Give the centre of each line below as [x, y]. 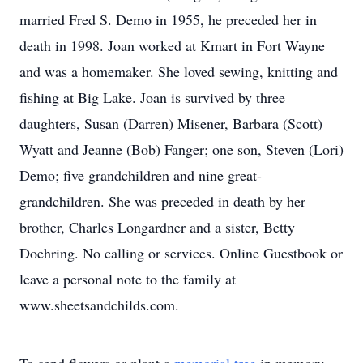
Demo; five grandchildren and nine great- [141, 175]
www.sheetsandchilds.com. [99, 305]
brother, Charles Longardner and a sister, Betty [157, 227]
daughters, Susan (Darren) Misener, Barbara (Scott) [171, 123]
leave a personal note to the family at [128, 279]
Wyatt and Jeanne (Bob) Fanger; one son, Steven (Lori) [181, 149]
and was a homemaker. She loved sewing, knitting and [179, 71]
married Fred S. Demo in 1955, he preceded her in [168, 19]
